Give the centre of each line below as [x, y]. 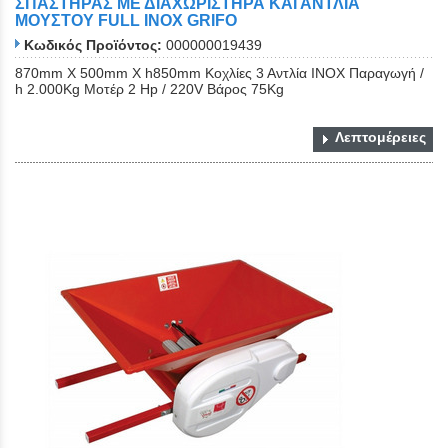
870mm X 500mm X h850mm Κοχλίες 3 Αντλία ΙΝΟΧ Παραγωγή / [219, 73]
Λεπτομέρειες [380, 137]
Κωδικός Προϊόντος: [93, 45]
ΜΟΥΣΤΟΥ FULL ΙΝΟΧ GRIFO [126, 20]
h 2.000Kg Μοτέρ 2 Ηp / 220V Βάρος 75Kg [149, 89]
